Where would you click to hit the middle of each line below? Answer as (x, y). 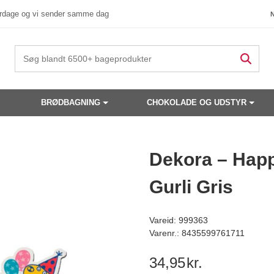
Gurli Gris (191, 187)
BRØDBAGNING (70, 102)
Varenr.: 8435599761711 (197, 233)
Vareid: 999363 (179, 220)
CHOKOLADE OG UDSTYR (197, 102)
